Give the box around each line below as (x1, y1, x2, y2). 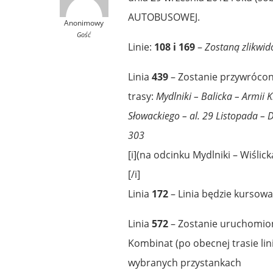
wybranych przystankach (128, 255, 241, 269)
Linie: (128, 40, 154, 54)
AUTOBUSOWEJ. (128, 10, 200, 24)
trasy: (128, 89, 156, 103)
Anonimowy (64, 17, 104, 28)
